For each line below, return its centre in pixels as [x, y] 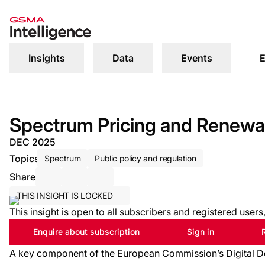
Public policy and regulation [146, 158]
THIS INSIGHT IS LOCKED [65, 195]
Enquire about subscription [86, 232]
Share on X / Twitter [143, 185]
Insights [47, 58]
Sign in [201, 232]
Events [197, 58]
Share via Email [82, 185]
